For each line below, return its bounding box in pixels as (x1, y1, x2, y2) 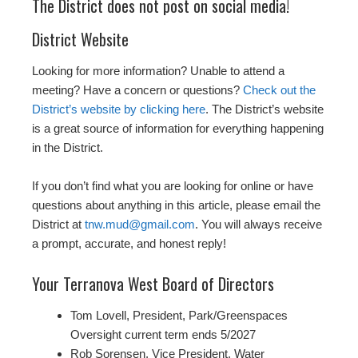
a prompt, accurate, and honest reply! (32, 236, 226, 250)
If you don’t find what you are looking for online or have (32, 178, 313, 193)
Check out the (243, 82, 316, 97)
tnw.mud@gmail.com (85, 217, 195, 231)
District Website (32, 26, 129, 51)
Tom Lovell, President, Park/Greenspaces (70, 308, 288, 322)
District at (32, 217, 85, 231)
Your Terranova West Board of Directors (32, 271, 274, 296)
